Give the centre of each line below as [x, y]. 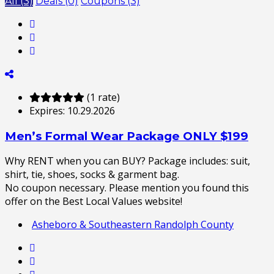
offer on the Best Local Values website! [94, 202]
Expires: [48, 110]
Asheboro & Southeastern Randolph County [133, 225]
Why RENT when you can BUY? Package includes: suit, [128, 161]
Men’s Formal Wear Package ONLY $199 [127, 136]
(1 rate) [103, 97]
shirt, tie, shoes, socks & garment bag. [92, 175]
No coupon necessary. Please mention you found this [127, 188]
